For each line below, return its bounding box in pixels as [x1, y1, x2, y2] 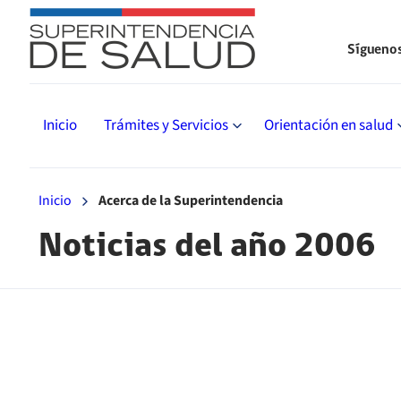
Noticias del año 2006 [38, 228, 376, 263]
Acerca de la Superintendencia [98, 191, 283, 210]
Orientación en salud [264, 115, 393, 136]
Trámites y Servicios [104, 115, 228, 136]
